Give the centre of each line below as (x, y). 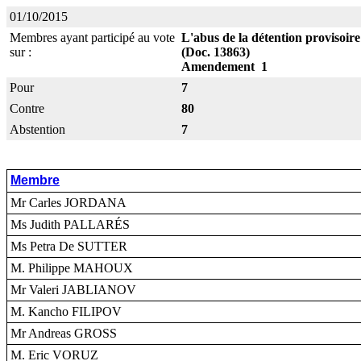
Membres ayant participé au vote (92, 37)
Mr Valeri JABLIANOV (73, 290)
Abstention (37, 129)
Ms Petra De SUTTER (69, 246)
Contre (27, 108)
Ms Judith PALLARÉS (70, 224)
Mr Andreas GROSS (64, 333)
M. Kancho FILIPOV (66, 311)
